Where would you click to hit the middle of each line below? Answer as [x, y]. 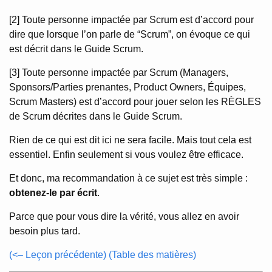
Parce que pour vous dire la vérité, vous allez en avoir [124, 216]
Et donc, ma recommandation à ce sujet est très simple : [128, 178]
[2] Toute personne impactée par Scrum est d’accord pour [131, 20]
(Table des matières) [152, 255]
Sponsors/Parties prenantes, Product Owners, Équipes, [127, 87]
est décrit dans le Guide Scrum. [76, 49]
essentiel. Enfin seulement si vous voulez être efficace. [126, 155]
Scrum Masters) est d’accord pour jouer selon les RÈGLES [135, 102]
